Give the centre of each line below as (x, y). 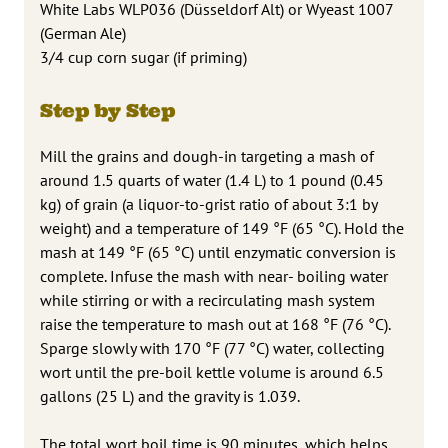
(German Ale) (83, 32)
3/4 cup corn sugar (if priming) (143, 56)
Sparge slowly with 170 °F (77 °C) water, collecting (212, 347)
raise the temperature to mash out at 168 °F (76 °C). (215, 323)
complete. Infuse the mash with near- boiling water (214, 275)
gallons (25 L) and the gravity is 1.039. (170, 395)
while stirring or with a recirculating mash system (207, 299)
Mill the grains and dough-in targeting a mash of (207, 155)
